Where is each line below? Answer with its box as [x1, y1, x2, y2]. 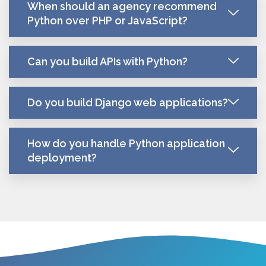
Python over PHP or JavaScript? [27, 14, 188, 27]
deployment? [27, 151, 97, 164]
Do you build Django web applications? [27, 96, 228, 109]
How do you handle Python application [27, 137, 225, 150]
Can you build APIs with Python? [27, 55, 188, 68]
